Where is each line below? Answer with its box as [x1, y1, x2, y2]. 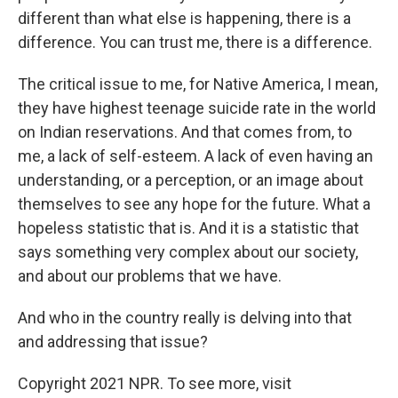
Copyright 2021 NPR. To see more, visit [18, 374, 291, 393]
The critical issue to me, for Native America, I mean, [18, 75, 378, 93]
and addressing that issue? [18, 332, 208, 351]
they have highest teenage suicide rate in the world [18, 99, 376, 117]
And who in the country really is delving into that [18, 308, 352, 327]
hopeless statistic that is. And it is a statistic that [18, 219, 359, 237]
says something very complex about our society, [18, 243, 358, 261]
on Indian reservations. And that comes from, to [18, 123, 352, 141]
